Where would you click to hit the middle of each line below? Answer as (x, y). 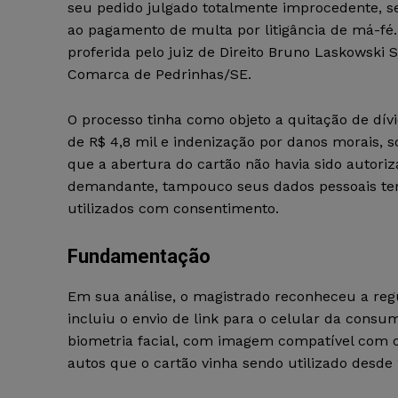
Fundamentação (139, 257)
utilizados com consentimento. (173, 209)
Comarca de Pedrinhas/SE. (159, 75)
